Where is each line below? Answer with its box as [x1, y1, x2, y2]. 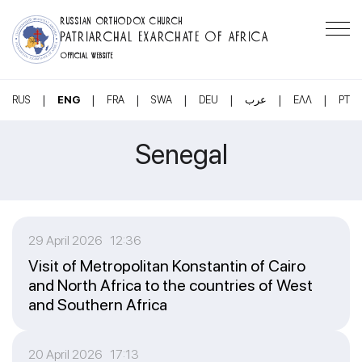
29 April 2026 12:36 [28, 233, 141, 248]
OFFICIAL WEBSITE [61, 50, 114, 58]
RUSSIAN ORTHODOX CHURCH [61, 15, 184, 24]
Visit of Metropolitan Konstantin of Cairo [28, 256, 305, 276]
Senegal [134, 138, 228, 170]
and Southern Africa [28, 295, 167, 314]
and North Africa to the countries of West [28, 276, 313, 295]
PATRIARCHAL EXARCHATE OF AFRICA [61, 27, 270, 41]
